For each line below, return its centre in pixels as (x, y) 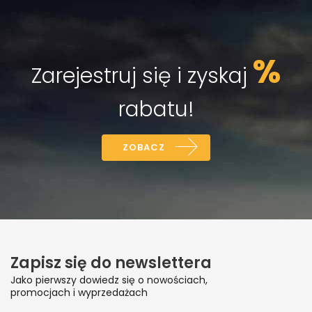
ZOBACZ (144, 148)
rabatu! (156, 110)
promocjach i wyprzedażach (79, 293)
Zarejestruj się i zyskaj (142, 76)
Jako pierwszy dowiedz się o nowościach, (109, 280)
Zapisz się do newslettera (111, 263)
